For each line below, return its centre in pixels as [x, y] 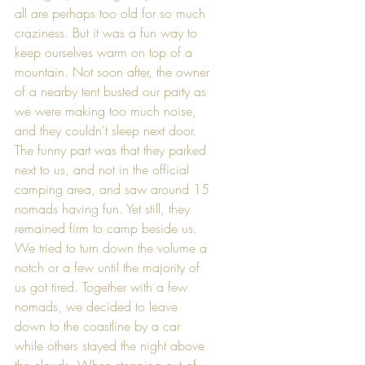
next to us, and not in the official [104, 169]
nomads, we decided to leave [98, 306]
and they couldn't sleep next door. [108, 130]
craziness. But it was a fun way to [108, 32]
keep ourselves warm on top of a [106, 52]
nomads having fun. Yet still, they [104, 208]
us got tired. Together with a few [103, 286]
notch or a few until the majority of [109, 267]
